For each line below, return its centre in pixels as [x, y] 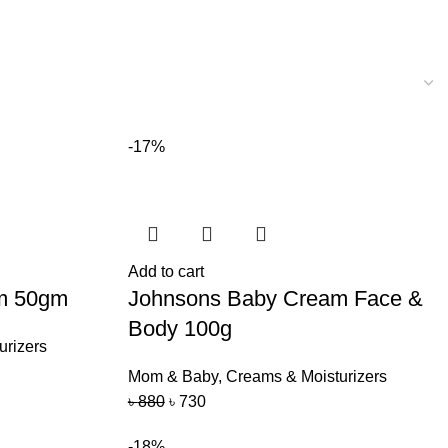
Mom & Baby [172, 376]
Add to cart [165, 271]
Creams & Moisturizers [306, 376]
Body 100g [179, 328]
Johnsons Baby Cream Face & [275, 298]
